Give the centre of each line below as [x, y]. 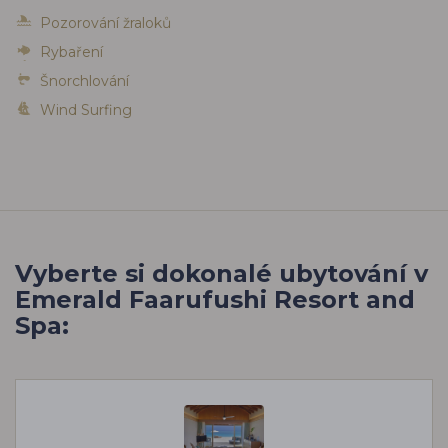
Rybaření [71, 51]
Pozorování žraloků [105, 22]
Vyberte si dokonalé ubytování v [221, 273]
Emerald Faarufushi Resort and [215, 299]
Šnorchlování [84, 80]
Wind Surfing [86, 109]
